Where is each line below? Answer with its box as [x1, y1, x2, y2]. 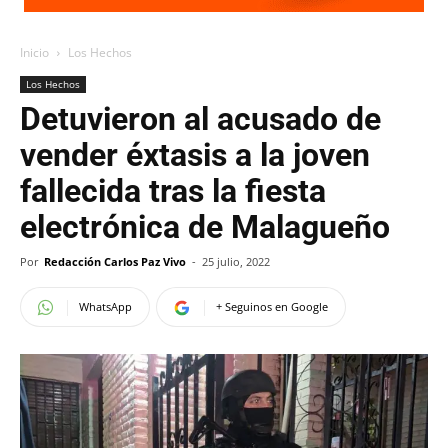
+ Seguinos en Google [216, 299, 328, 314]
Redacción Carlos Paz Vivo [44, 254, 186, 269]
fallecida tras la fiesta [20, 172, 326, 210]
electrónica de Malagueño [20, 208, 390, 246]
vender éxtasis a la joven [20, 136, 370, 174]
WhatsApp [79, 299, 132, 314]
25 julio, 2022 [202, 254, 270, 269]
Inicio [20, 44, 49, 61]
